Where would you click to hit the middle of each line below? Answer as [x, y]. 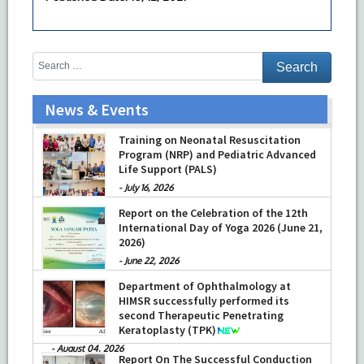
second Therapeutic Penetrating [201, 315]
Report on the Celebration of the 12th [213, 212]
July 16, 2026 [149, 187]
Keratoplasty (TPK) [167, 329]
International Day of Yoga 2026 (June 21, [221, 227]
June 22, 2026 [152, 260]
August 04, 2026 [90, 348]
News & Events [97, 109]
